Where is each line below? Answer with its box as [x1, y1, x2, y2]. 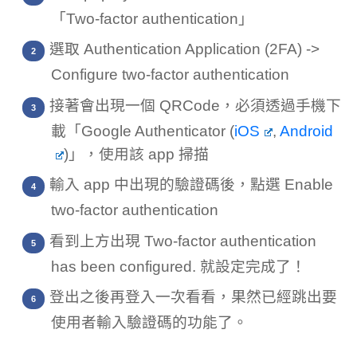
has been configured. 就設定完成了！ [51, 257, 306, 275]
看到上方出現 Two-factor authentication [49, 232, 316, 249]
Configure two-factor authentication [51, 66, 289, 84]
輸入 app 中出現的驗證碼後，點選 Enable [49, 176, 333, 194]
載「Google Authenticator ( [51, 122, 234, 139]
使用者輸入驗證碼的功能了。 [51, 313, 248, 331]
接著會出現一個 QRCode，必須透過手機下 [49, 96, 341, 114]
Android [279, 122, 333, 139]
